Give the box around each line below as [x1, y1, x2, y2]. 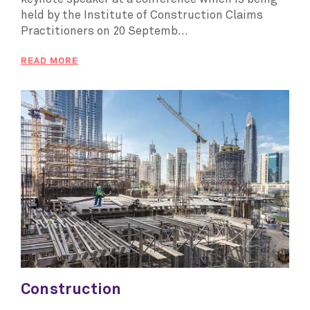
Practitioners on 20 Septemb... [20, 26, 188, 38]
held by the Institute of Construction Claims [20, 10, 263, 22]
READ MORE [20, 57, 78, 66]
